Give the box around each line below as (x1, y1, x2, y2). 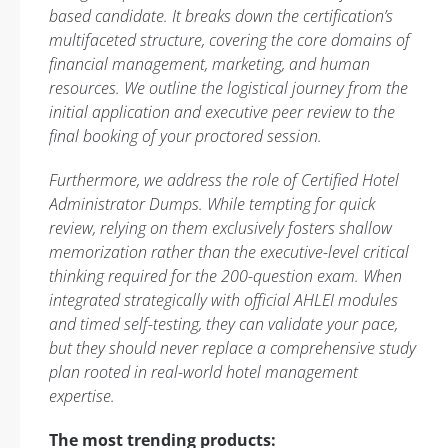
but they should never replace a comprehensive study (49, 337, 416, 359)
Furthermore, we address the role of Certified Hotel (49, 169, 399, 191)
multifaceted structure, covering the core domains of (49, 29, 410, 51)
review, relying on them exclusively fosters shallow (49, 217, 392, 239)
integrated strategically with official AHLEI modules (49, 289, 398, 311)
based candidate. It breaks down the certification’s (49, 5, 393, 27)
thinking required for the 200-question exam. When (49, 265, 402, 287)
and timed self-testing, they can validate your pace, (49, 313, 398, 335)
